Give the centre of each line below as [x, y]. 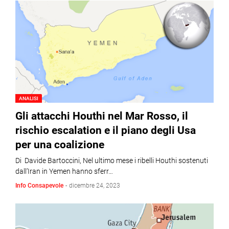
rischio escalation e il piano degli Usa [106, 130]
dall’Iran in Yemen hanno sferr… [64, 171]
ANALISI [29, 98]
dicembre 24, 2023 [95, 186]
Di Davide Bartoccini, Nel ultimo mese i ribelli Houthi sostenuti [112, 161]
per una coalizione [60, 145]
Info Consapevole [39, 186]
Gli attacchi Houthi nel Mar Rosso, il [102, 116]
